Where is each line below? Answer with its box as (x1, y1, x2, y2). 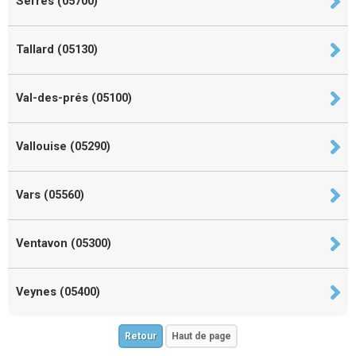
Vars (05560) (16, 188, 84, 202)
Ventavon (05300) (16, 236, 111, 250)
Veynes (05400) (16, 284, 100, 299)
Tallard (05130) (16, 42, 98, 56)
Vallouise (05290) (16, 139, 110, 153)
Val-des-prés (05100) (16, 91, 132, 105)
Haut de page (172, 330, 231, 342)
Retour (125, 330, 157, 342)
